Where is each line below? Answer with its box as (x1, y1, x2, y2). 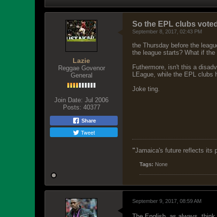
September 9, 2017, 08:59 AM (132, 198, 201, 204)
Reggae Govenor (58, 64, 105, 72)
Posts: (62, 104, 81, 111)
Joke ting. (132, 85, 160, 93)
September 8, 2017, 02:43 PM (132, 29, 202, 34)
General (70, 72, 93, 79)
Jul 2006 (85, 96, 108, 104)
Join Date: (54, 96, 83, 104)
